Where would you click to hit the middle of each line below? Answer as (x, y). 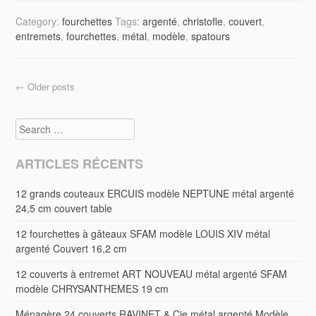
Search (32, 125)
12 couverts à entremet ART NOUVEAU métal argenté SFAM (152, 273)
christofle (203, 22)
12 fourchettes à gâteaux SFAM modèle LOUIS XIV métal (143, 233)
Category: (39, 22)
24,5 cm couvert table (64, 208)
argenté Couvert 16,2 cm (72, 248)
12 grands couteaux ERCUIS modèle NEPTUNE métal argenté (155, 193)
